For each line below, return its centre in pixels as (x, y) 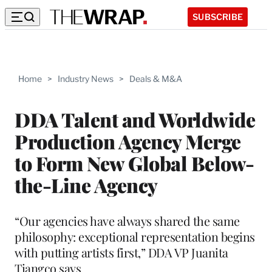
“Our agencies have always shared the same (127, 220)
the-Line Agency (86, 185)
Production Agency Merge (128, 141)
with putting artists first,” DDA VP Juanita (121, 252)
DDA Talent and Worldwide (135, 119)
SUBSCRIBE (218, 16)
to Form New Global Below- (134, 163)
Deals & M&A (156, 79)
